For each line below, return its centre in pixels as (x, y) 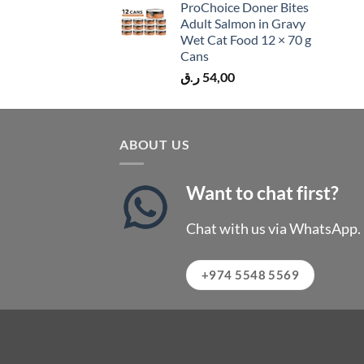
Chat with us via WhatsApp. (274, 228)
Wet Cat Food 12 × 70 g (246, 39)
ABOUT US (155, 144)
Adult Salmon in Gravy (243, 23)
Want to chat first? (263, 193)
